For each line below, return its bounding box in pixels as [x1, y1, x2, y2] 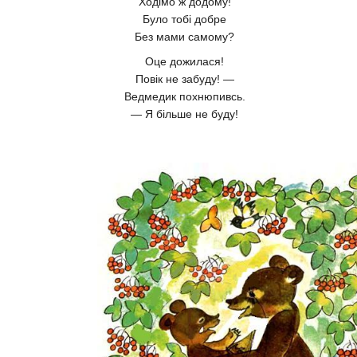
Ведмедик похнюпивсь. [124, 89, 245, 103]
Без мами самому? [135, 29, 234, 43]
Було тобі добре [143, 12, 226, 25]
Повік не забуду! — [135, 72, 234, 85]
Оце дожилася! [145, 54, 224, 68]
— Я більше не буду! [131, 107, 238, 120]
